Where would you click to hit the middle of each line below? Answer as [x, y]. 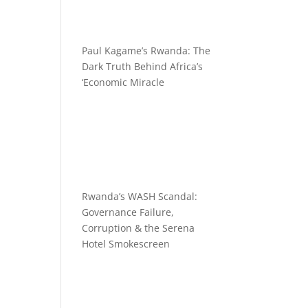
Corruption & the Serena [139, 228]
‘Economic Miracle [123, 82]
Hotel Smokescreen [126, 243]
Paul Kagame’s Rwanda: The [146, 51]
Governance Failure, [128, 212]
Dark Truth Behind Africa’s [143, 66]
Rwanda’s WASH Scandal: [140, 196]
